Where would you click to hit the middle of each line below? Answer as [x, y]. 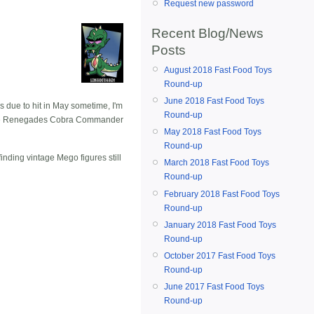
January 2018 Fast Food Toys [220, 225]
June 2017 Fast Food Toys [214, 287]
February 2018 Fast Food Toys [222, 194]
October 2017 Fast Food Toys [220, 255]
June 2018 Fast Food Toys [214, 101]
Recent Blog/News [207, 33]
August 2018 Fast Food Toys [218, 70]
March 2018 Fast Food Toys [217, 163]
